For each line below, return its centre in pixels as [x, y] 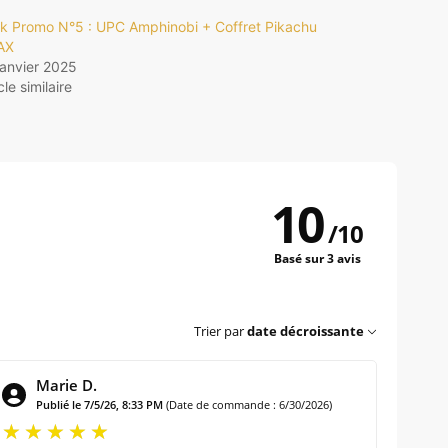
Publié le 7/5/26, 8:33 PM [100, 405]
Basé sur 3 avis [317, 258]
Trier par [219, 331]
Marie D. [67, 385]
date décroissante [305, 331]
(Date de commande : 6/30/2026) [249, 405]
